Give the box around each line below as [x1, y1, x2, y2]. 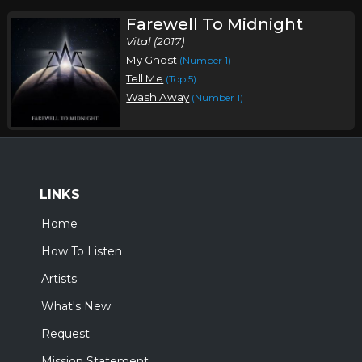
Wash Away [126, 90, 190, 103]
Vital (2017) [126, 35, 185, 48]
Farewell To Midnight [126, 15, 304, 34]
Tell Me [126, 72, 164, 85]
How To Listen [41, 244, 123, 259]
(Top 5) [166, 73, 197, 85]
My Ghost [126, 53, 178, 66]
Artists [41, 271, 78, 287]
